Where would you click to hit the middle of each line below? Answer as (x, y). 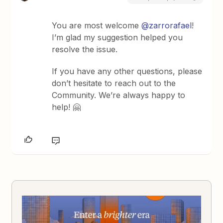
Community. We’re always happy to (119, 95)
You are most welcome (97, 25)
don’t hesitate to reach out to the (114, 83)
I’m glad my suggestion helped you (117, 37)
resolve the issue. (85, 49)
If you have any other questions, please (127, 71)
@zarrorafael (167, 25)
